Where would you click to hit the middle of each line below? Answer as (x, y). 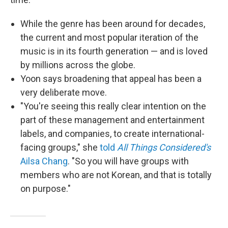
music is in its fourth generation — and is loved (114, 51)
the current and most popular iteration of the (109, 37)
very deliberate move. (64, 92)
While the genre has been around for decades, (113, 23)
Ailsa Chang (44, 161)
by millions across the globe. (78, 65)
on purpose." (46, 188)
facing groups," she (60, 147)
